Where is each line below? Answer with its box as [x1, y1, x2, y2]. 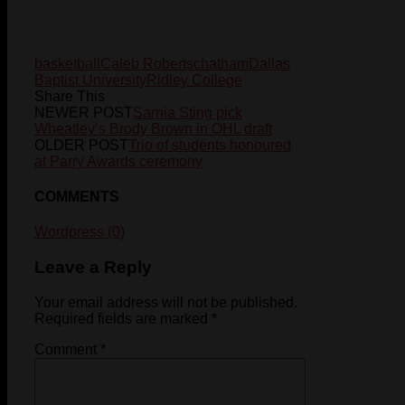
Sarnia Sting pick [133, 104, 242, 120]
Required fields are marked [34, 310, 212, 326]
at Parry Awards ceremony [34, 153, 202, 169]
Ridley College [146, 71, 242, 88]
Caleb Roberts [100, 55, 193, 71]
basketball [34, 55, 100, 71]
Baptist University [34, 71, 146, 88]
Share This [34, 88, 105, 104]
